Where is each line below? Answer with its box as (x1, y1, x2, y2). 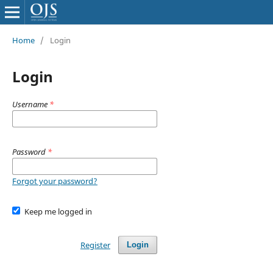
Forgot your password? (12, 175, 97, 186)
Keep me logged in (24, 205, 93, 217)
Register (80, 239, 110, 250)
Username (12, 98, 49, 110)
